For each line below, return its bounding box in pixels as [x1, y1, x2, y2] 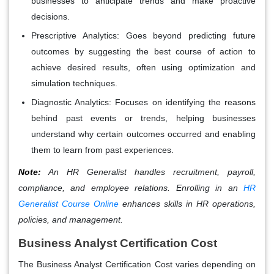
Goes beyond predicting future [119, 30, 256, 40]
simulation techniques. [31, 78, 117, 88]
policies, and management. [18, 214, 123, 224]
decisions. [31, 11, 70, 21]
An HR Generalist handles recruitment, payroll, [41, 166, 256, 177]
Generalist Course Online [18, 198, 119, 209]
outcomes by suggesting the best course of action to [31, 46, 256, 56]
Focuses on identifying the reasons [111, 97, 256, 107]
